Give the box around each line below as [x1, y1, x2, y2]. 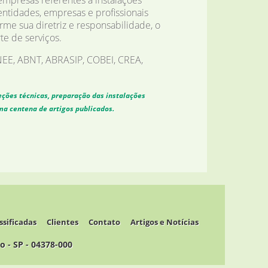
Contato [89, 216, 120, 227]
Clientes [47, 216, 78, 227]
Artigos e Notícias [130, 216, 199, 227]
